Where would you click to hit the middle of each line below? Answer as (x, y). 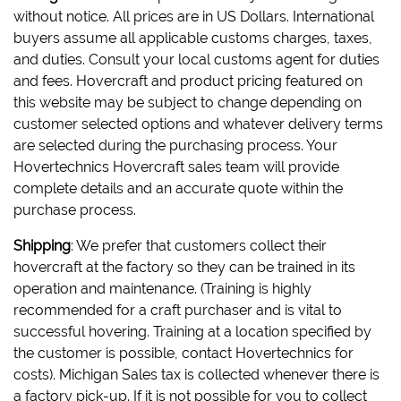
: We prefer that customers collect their (199, 246)
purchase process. (75, 210)
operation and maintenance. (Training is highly (162, 289)
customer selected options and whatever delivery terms (198, 124)
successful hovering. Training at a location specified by (192, 332)
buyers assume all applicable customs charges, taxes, (193, 38)
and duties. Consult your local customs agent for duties (196, 60)
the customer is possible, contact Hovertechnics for (183, 353)
